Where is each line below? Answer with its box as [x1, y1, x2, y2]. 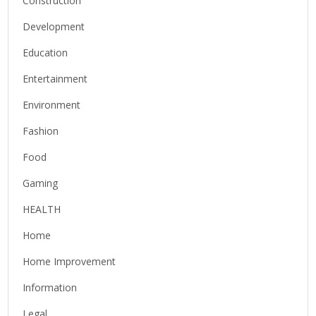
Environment [23, 98, 81, 112]
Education [23, 46, 68, 60]
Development [23, 20, 85, 34]
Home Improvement [23, 255, 116, 269]
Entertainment [23, 72, 88, 86]
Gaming [23, 176, 59, 190]
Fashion [23, 124, 59, 138]
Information [23, 281, 78, 295]
